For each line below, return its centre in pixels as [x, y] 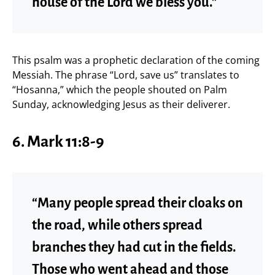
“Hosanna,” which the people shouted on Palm [120, 89]
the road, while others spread [117, 225]
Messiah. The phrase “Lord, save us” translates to [126, 75]
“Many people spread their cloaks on [137, 203]
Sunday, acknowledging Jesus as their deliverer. [121, 104]
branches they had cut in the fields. [134, 247]
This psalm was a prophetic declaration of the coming [136, 60]
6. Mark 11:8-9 [58, 141]
